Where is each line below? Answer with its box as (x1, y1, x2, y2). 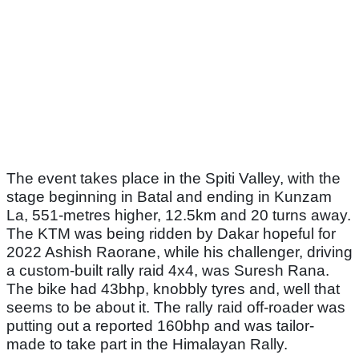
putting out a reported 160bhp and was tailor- (6, 317, 314, 335)
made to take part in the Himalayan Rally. (6, 336, 288, 353)
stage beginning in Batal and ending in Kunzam (6, 188, 332, 206)
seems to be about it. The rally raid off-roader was (6, 299, 345, 317)
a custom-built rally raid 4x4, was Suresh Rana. (6, 262, 329, 280)
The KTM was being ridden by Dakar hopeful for (6, 225, 336, 243)
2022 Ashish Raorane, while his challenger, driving (6, 244, 353, 261)
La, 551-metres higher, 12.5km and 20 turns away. (6, 207, 351, 224)
